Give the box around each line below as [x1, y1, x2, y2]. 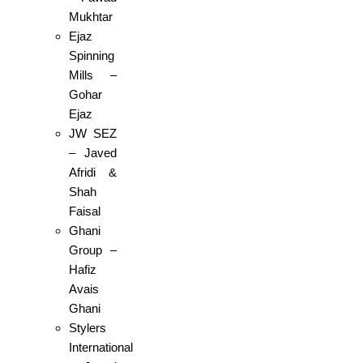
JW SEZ [69, 126, 117, 141]
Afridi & [69, 165, 117, 180]
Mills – [69, 68, 117, 83]
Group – [69, 243, 117, 258]
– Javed [69, 146, 117, 160]
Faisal [69, 204, 100, 219]
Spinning [69, 49, 114, 63]
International [69, 340, 133, 355]
